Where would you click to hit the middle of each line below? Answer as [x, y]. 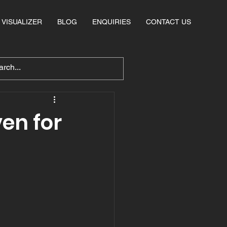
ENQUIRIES [111, 22]
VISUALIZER [22, 22]
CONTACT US [168, 22]
